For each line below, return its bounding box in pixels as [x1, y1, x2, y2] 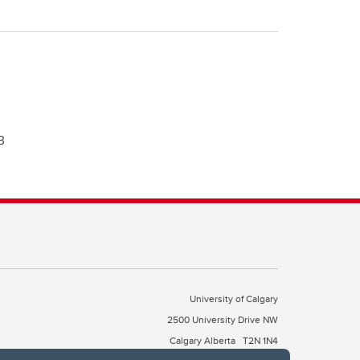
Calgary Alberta [170, 333, 238, 347]
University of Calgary [190, 291, 278, 305]
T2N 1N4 [243, 333, 278, 347]
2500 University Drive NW [167, 312, 278, 326]
